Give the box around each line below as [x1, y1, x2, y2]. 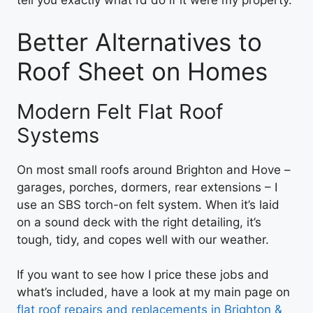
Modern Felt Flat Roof [17, 99, 223, 124]
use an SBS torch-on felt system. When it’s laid [17, 197, 279, 212]
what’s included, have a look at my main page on [17, 285, 290, 299]
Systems [17, 122, 99, 147]
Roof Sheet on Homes [17, 56, 268, 86]
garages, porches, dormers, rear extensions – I [17, 180, 277, 194]
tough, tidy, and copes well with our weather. [17, 232, 269, 247]
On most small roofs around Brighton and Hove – [17, 162, 291, 177]
